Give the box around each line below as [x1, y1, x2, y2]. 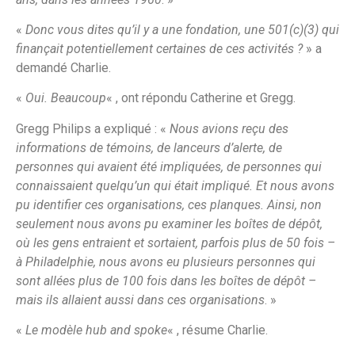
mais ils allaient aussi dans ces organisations [16, 292, 265, 307]
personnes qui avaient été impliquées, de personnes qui [16, 158, 322, 174]
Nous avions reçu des [170, 120, 288, 136]
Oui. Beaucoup [25, 90, 106, 106]
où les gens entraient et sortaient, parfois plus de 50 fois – [16, 235, 335, 250]
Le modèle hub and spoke [25, 323, 167, 338]
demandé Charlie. [16, 59, 111, 75]
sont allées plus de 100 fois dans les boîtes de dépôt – [16, 273, 316, 288]
